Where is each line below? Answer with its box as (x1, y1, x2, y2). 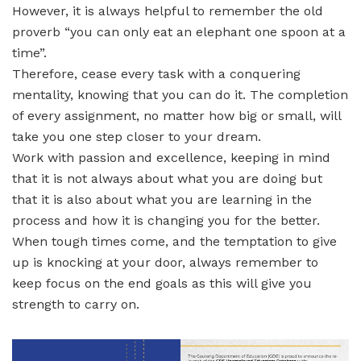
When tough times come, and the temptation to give (12, 234, 337, 250)
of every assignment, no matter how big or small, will (12, 108, 341, 124)
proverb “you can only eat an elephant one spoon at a (12, 24, 346, 40)
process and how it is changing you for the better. (12, 213, 320, 229)
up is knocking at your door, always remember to (12, 255, 318, 271)
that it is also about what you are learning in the (12, 192, 312, 208)
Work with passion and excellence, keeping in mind (12, 150, 330, 166)
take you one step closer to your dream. (12, 129, 261, 145)
